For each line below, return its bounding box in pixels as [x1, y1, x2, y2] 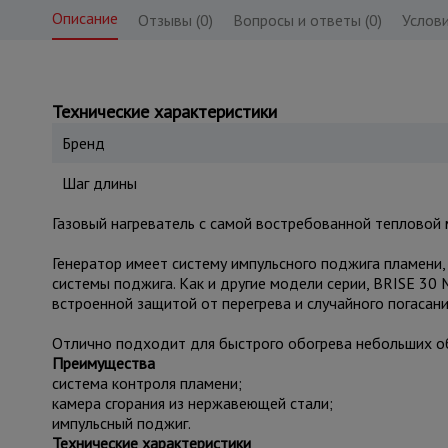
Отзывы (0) [137, 10, 213, 30]
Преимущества [51, 353, 155, 373]
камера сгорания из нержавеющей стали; [51, 393, 333, 413]
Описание [51, 8, 118, 28]
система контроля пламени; [51, 373, 242, 393]
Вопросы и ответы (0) [232, 10, 382, 30]
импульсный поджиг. [51, 413, 191, 433]
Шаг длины [61, 173, 137, 193]
